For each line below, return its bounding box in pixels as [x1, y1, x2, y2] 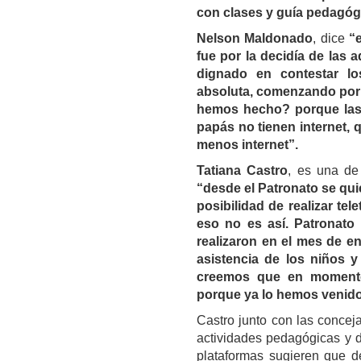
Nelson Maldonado [197, 31, 313, 46]
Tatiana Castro [197, 164, 288, 178]
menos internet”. [197, 138, 298, 152]
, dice [313, 31, 349, 46]
